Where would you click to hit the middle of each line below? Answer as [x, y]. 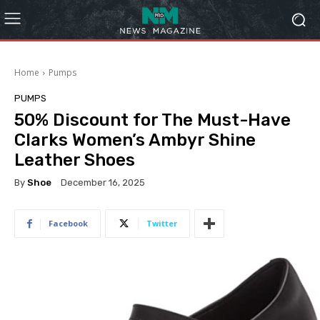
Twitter [162, 224]
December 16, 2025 [103, 183]
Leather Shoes [75, 160]
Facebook [68, 224]
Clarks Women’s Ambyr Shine [135, 140]
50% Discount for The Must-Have [152, 120]
